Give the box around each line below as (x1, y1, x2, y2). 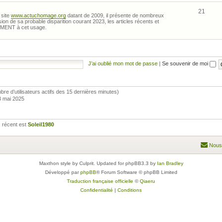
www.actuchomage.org (11, 12, 66, 18)
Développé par (45, 169, 80, 175)
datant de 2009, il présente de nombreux (66, 12, 164, 18)
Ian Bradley (157, 161, 183, 166)
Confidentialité (80, 187, 113, 193)
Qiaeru (140, 178, 155, 184)
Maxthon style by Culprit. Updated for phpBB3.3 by (39, 161, 157, 166)
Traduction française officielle (67, 178, 133, 184)
